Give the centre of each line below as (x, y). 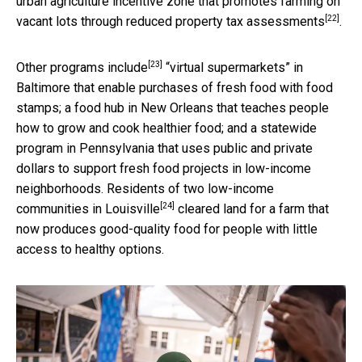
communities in (61, 208)
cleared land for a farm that (252, 208)
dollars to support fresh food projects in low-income (164, 168)
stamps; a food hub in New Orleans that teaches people (173, 107)
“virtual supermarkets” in (233, 67)
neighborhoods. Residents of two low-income (145, 188)
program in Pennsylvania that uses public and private (164, 148)
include (128, 67)
